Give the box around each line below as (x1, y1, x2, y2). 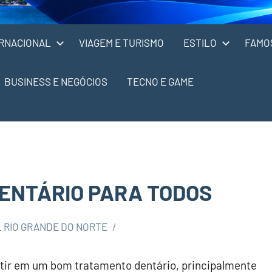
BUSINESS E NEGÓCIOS (4, 75, 107, 87)
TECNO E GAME (127, 75, 194, 87)
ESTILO (183, 36, 217, 49)
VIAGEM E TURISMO (79, 36, 164, 49)
